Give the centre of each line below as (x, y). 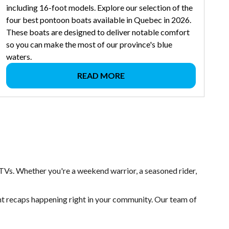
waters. (19, 57)
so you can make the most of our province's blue (89, 44)
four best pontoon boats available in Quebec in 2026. (98, 20)
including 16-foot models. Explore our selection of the (99, 8)
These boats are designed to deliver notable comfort (98, 32)
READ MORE (101, 76)
